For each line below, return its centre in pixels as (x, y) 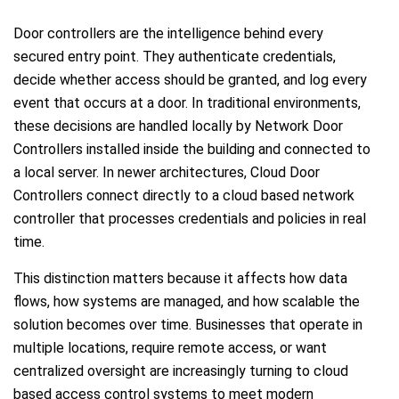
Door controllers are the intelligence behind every (168, 33)
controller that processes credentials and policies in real (190, 218)
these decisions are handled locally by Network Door (178, 126)
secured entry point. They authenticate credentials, (175, 56)
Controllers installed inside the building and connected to (192, 149)
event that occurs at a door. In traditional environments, (187, 102)
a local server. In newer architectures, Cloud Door (167, 172)
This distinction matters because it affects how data (180, 278)
